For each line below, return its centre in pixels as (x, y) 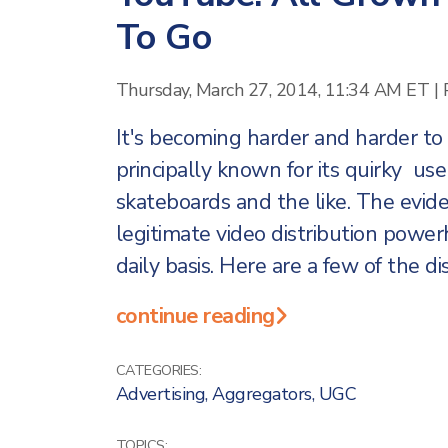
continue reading (195, 315)
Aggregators (262, 393)
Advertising (160, 393)
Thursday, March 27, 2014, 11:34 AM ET (272, 89)
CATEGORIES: (158, 369)
